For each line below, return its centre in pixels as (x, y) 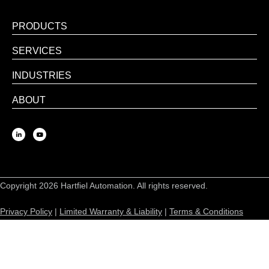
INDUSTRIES (42, 75)
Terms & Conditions (206, 211)
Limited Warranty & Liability (111, 211)
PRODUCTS (40, 26)
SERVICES (37, 50)
